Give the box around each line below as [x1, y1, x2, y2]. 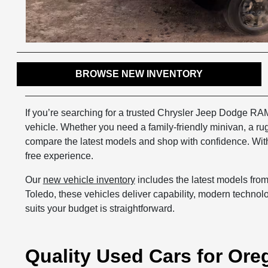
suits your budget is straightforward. [25, 203, 175, 214]
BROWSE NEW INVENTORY [75, 69, 203, 80]
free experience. [25, 151, 93, 162]
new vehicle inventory [42, 175, 135, 185]
